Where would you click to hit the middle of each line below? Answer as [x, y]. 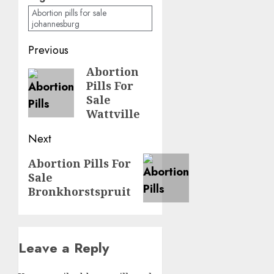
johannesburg [56, 24]
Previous [48, 50]
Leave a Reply [64, 247]
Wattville [113, 113]
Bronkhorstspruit [80, 192]
